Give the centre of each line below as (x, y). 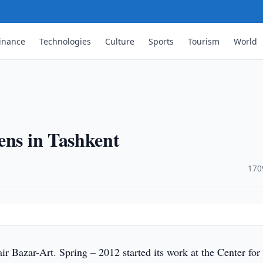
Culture (120, 41)
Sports (161, 41)
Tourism (204, 41)
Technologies (65, 41)
